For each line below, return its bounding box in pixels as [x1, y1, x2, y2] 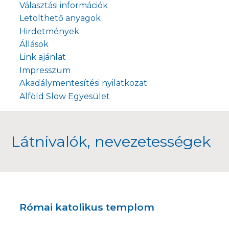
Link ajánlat [19, 52, 66, 62]
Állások [19, 39, 49, 50]
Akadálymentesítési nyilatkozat [19, 78, 148, 88]
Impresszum [19, 65, 71, 75]
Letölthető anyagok [19, 13, 101, 24]
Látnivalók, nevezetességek [11, 132, 211, 151]
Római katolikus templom [19, 200, 155, 213]
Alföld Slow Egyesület [19, 91, 110, 101]
